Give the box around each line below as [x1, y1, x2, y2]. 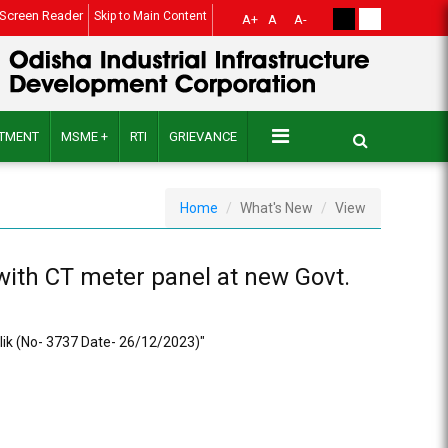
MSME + [61, 129, 109, 144]
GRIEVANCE [169, 129, 238, 144]
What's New [239, 200, 313, 216]
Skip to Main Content [93, 9, 207, 23]
